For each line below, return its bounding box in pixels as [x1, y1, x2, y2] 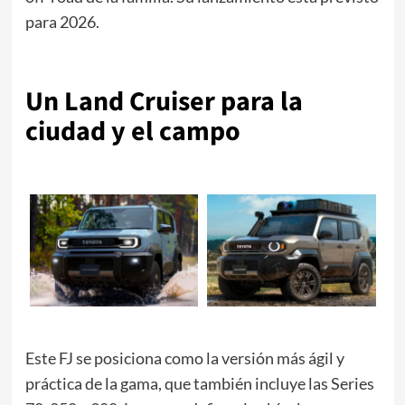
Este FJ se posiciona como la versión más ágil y [24, 347, 344, 368]
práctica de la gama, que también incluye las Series [24, 372, 374, 393]
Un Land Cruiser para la [24, 81, 303, 121]
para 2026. [24, 11, 99, 32]
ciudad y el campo [24, 111, 240, 151]
